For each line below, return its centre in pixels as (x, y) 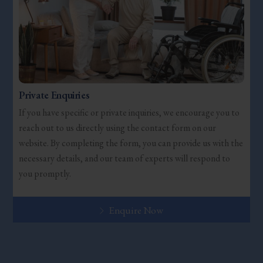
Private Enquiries (54, 95)
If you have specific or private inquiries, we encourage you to (129, 113)
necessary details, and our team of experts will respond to (125, 159)
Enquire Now (136, 210)
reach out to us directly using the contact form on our (118, 128)
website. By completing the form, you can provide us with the (131, 143)
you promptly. (45, 174)
